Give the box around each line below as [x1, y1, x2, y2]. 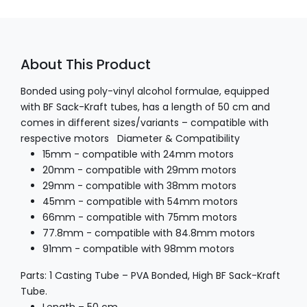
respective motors [21, 132, 109, 145]
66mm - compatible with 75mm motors [42, 210, 237, 224]
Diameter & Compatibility [117, 132, 240, 145]
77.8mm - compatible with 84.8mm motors [42, 226, 255, 240]
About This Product [21, 55, 151, 74]
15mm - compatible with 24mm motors [42, 147, 234, 161]
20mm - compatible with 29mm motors [42, 163, 236, 177]
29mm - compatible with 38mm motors [42, 179, 236, 193]
